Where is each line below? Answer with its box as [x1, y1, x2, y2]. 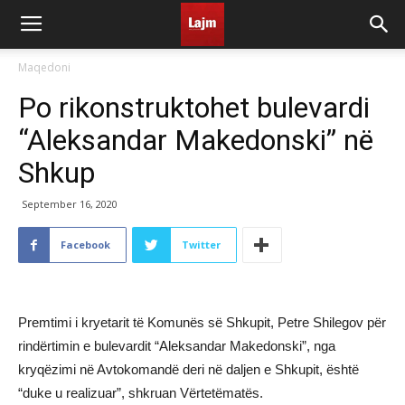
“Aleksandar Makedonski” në [18, 123, 373, 157]
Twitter [182, 238, 221, 251]
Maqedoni [18, 60, 71, 75]
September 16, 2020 [22, 197, 118, 211]
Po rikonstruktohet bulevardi [18, 90, 370, 125]
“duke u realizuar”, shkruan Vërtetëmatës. [18, 385, 263, 400]
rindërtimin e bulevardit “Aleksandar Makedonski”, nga [18, 338, 335, 353]
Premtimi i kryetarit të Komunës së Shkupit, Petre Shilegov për [18, 315, 386, 330]
